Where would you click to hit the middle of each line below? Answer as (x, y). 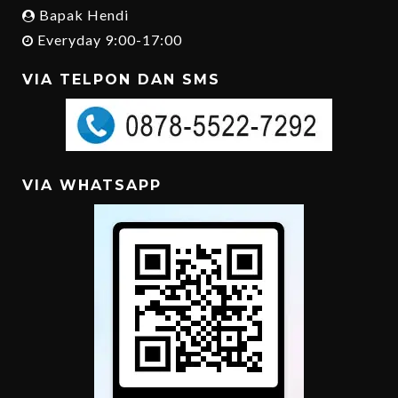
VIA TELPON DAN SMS (121, 80)
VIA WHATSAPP (92, 186)
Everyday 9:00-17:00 (108, 39)
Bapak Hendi (82, 14)
